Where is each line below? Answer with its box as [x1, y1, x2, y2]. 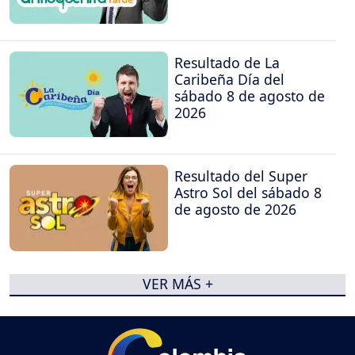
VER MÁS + [142, 274, 213, 294]
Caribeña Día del [174, 70, 284, 90]
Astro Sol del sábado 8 [174, 183, 322, 203]
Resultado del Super [174, 166, 307, 186]
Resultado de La [174, 53, 280, 73]
